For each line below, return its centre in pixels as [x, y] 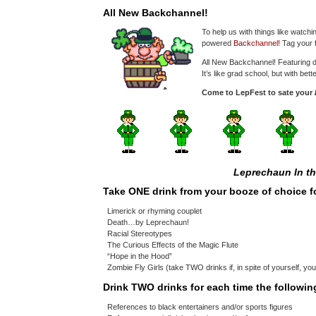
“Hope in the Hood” [140, 256]
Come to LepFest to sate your [258, 92]
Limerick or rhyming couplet [154, 211]
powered [218, 43]
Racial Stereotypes [140, 233]
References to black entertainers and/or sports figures [200, 307]
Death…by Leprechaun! [148, 222]
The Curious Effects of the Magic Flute [173, 245]
